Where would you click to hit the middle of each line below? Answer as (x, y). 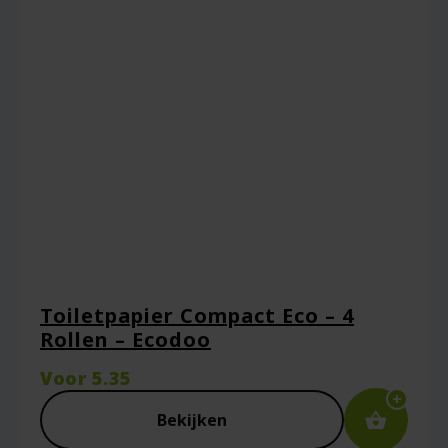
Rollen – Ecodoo (125, 339)
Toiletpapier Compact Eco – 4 (197, 315)
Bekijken (192, 420)
